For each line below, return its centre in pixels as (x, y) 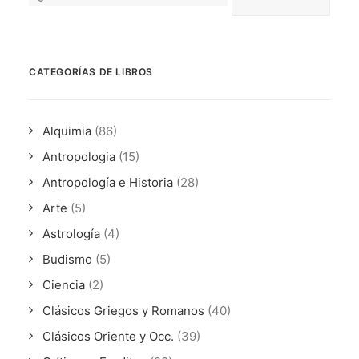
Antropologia (79, 157)
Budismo (67, 259)
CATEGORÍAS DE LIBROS (91, 72)
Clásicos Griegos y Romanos (123, 311)
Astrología (71, 234)
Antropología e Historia (108, 182)
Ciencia (64, 285)
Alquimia (67, 131)
